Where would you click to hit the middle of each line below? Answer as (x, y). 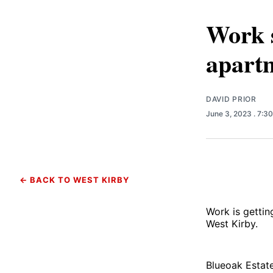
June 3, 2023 (230, 113)
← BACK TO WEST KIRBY (74, 179)
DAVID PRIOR (231, 99)
